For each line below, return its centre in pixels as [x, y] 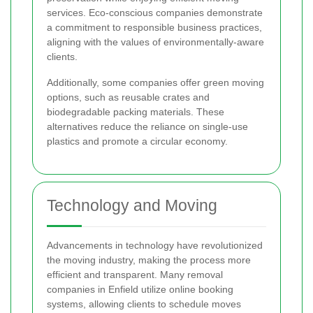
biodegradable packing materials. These [136, 112]
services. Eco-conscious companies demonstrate [155, 13]
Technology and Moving [132, 206]
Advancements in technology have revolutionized [155, 246]
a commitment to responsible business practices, [154, 28]
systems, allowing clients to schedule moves [144, 304]
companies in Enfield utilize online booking [140, 290]
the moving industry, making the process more [149, 260]
